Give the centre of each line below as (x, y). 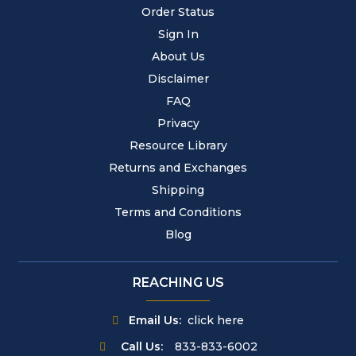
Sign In (178, 34)
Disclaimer (178, 79)
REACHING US (178, 282)
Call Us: (141, 346)
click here (216, 320)
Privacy (178, 123)
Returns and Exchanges (178, 168)
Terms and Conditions (178, 212)
